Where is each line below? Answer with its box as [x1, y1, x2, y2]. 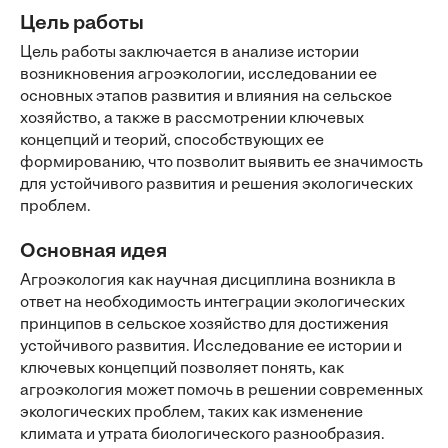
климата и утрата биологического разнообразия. [20, 427, 385, 443]
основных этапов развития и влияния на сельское [20, 89, 392, 105]
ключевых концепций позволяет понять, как [20, 361, 344, 377]
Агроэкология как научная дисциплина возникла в [20, 273, 396, 289]
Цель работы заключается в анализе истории [20, 45, 359, 61]
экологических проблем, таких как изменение [20, 405, 363, 421]
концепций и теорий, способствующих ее [20, 133, 324, 149]
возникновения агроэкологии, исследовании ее [20, 67, 377, 83]
